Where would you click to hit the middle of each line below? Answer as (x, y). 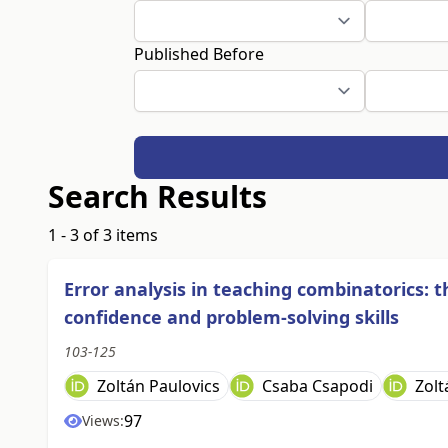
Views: (103, 421)
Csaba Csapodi (317, 386)
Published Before (199, 54)
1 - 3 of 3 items (103, 235)
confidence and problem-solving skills (231, 317)
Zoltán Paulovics (158, 386)
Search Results (157, 197)
